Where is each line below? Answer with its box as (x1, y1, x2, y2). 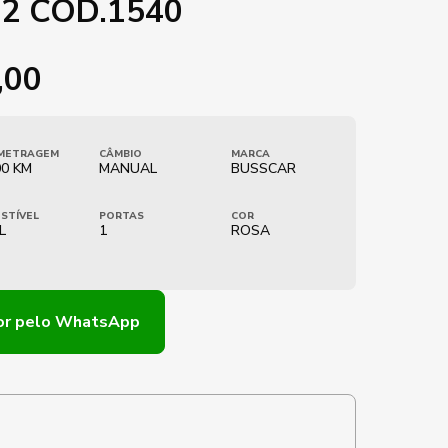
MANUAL (98, 159, 157, 178)
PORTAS (98, 209, 144, 223)
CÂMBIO (98, 147, 142, 161)
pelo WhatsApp (15, 311, 140, 333)
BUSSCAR (231, 159, 297, 178)
